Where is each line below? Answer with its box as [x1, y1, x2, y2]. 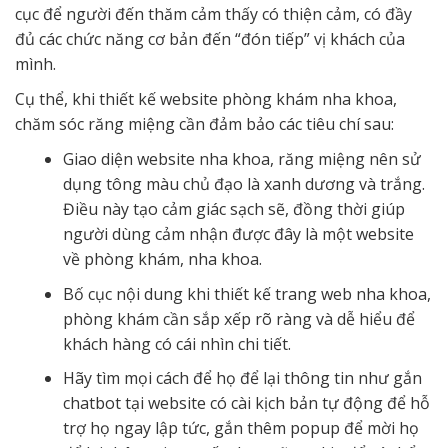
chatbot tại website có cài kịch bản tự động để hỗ [63, 392, 430, 415]
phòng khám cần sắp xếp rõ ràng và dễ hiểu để [63, 307, 415, 330]
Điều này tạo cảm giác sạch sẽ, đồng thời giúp [63, 198, 405, 221]
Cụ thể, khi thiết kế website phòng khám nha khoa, [15, 88, 397, 111]
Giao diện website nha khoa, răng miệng [63, 148, 365, 171]
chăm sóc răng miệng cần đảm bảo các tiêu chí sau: [15, 113, 394, 136]
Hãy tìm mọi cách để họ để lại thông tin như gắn [63, 367, 422, 390]
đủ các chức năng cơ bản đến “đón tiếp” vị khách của [15, 28, 405, 51]
